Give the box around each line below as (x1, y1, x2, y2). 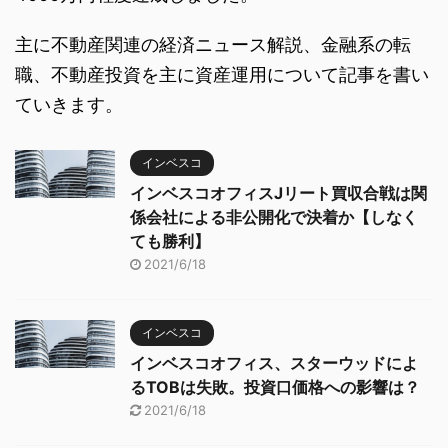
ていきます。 (15, 93, 123, 115)
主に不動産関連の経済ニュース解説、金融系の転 (15, 33, 411, 55)
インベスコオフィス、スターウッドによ (130, 352, 418, 373)
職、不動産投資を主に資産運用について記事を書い (15, 63, 429, 85)
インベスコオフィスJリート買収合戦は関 (130, 182, 427, 203)
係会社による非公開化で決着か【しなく (130, 206, 418, 227)
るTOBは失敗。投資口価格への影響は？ (130, 376, 420, 397)
